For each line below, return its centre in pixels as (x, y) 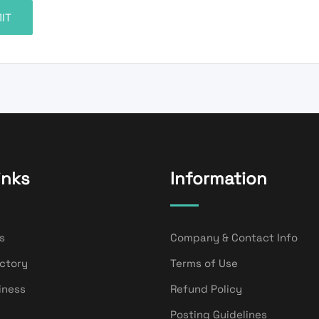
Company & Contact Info (234, 237)
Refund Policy (206, 288)
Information (219, 178)
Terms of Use (204, 263)
